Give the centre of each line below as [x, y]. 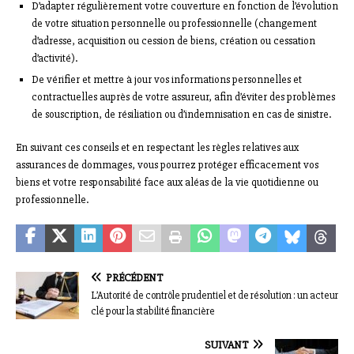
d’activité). [55, 58]
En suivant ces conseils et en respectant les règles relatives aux [157, 148]
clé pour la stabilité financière [153, 312]
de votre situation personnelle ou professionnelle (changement [174, 24]
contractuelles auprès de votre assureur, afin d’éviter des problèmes [183, 97]
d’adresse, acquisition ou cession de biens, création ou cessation [173, 41]
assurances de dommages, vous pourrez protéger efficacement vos [167, 165]
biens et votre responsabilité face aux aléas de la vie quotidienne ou [167, 183]
